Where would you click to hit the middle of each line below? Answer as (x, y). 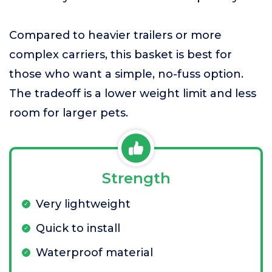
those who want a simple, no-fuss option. (126, 74)
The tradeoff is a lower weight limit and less (133, 93)
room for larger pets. (69, 113)
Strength (136, 178)
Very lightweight (83, 204)
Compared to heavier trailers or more (115, 35)
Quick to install (78, 228)
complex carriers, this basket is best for (121, 55)
